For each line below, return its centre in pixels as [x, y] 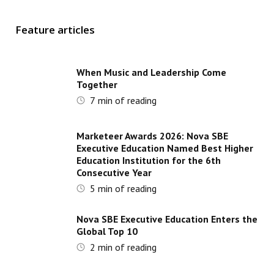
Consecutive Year [114, 173]
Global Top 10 [107, 231]
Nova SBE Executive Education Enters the [167, 219]
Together [97, 85]
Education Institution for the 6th [148, 161]
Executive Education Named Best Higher [165, 148]
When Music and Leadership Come [151, 72]
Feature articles [55, 30]
